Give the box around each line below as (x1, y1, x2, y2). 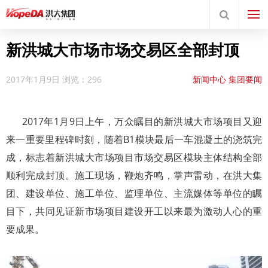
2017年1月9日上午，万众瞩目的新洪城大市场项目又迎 (6, 115, 262, 128)
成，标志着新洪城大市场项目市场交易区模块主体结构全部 (6, 151, 262, 164)
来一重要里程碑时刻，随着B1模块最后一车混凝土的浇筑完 (6, 133, 262, 146)
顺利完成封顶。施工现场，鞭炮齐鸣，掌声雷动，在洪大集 (6, 169, 262, 182)
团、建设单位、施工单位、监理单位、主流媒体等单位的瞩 (6, 187, 262, 200)
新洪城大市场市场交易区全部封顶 (6, 39, 239, 60)
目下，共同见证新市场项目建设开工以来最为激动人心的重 (6, 205, 262, 218)
